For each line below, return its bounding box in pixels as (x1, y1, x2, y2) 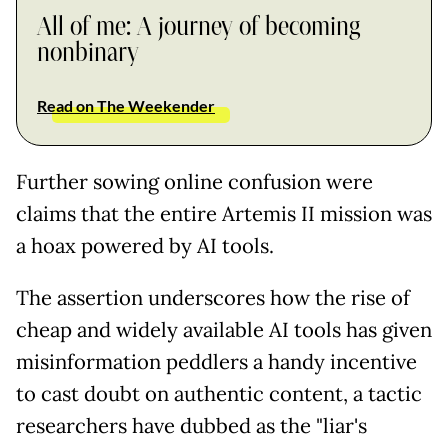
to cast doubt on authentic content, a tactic (16, 380, 422, 407)
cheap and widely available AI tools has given (16, 316, 432, 343)
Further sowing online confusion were (16, 168, 373, 195)
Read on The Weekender (37, 95, 215, 115)
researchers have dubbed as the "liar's (16, 412, 367, 439)
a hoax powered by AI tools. (16, 232, 274, 259)
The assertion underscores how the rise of (16, 284, 410, 311)
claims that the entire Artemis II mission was (16, 200, 432, 227)
